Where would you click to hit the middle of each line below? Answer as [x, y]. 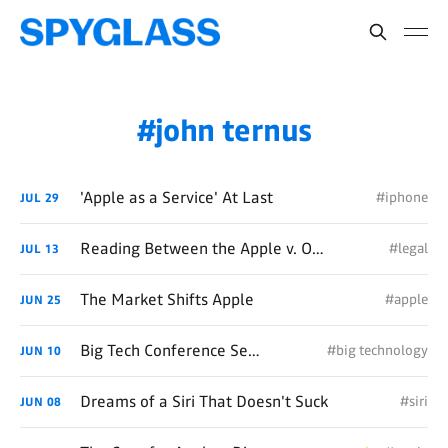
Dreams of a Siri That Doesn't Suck [204, 401]
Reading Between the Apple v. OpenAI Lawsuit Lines [318, 248]
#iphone [402, 197]
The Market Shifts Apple [167, 299]
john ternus [233, 130]
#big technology [377, 350]
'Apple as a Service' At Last [176, 197]
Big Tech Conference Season [254, 350]
